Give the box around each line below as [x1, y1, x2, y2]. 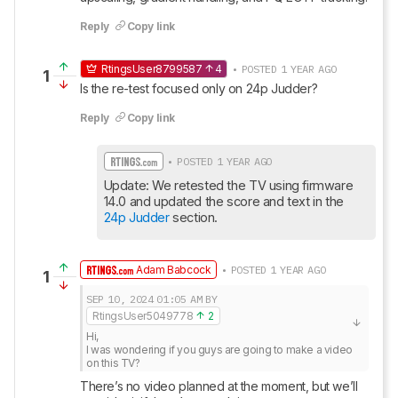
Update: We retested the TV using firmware [103, 178, 354, 193]
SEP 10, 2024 [86, 292, 154, 306]
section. [169, 210, 218, 225]
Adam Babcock [133, 263, 211, 276]
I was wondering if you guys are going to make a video [86, 343, 353, 356]
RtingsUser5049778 [92, 309, 194, 322]
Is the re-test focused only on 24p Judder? [80, 81, 318, 96]
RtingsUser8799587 [101, 62, 203, 76]
